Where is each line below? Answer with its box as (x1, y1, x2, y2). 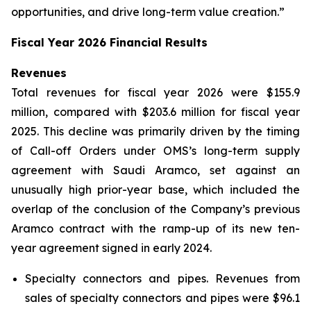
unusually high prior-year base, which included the (11, 183, 300, 196)
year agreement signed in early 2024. (11, 241, 212, 255)
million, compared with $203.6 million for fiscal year (11, 105, 300, 119)
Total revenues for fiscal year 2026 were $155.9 (11, 85, 300, 99)
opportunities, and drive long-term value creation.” (11, 5, 285, 19)
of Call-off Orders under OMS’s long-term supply (11, 144, 300, 158)
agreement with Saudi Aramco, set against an (11, 163, 300, 177)
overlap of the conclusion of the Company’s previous (11, 202, 300, 216)
